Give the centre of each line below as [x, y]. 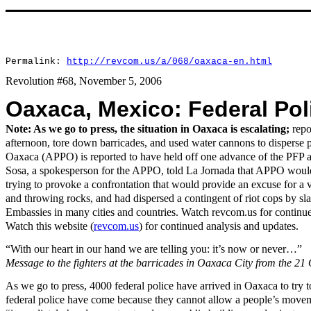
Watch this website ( [50, 226]
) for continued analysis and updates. [219, 226]
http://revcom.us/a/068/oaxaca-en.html [169, 61]
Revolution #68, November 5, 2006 [84, 81]
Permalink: [36, 61]
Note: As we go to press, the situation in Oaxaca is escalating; [148, 129]
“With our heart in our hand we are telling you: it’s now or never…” [154, 249]
